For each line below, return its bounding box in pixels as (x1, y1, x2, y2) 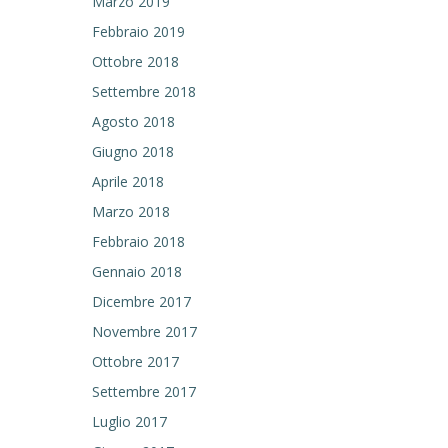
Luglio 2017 (92, 412, 167, 431)
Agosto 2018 (92, 112, 175, 131)
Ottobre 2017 (92, 352, 179, 371)
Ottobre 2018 (92, 52, 179, 71)
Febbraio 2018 (92, 232, 185, 251)
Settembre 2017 (92, 382, 196, 401)
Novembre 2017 (92, 322, 197, 341)
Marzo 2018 (92, 202, 170, 221)
